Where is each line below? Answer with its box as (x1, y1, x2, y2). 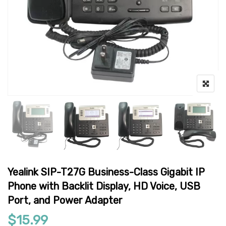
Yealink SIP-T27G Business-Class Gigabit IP (8, 165, 205, 178)
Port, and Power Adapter (8, 194, 123, 206)
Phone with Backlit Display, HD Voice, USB (8, 180, 200, 192)
